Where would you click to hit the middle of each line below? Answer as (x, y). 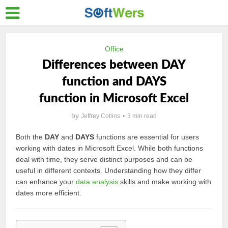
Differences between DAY (114, 65)
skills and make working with (165, 182)
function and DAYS (114, 82)
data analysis (97, 182)
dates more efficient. (49, 193)
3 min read (142, 116)
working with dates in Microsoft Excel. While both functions (110, 148)
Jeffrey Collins (101, 116)
